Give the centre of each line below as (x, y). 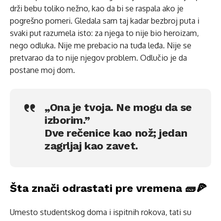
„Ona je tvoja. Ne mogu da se (118, 107)
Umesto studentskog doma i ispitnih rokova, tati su (101, 212)
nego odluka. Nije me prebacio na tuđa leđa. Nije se (101, 45)
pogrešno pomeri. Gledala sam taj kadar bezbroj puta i (105, 21)
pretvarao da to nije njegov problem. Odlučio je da (98, 58)
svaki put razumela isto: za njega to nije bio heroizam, (104, 33)
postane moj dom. (42, 70)
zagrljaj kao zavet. (91, 146)
